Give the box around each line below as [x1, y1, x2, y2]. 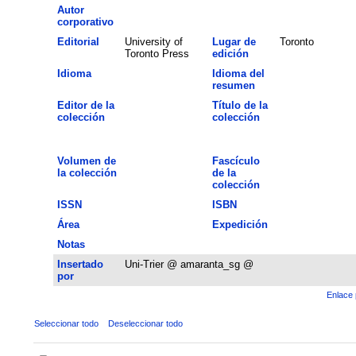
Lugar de [211, 35, 256, 48]
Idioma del [211, 67, 265, 79]
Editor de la [56, 99, 114, 111]
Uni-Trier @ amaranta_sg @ [124, 257, 253, 270]
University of [124, 35, 183, 48]
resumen [211, 79, 255, 91]
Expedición [211, 218, 268, 230]
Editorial [56, 35, 99, 48]
